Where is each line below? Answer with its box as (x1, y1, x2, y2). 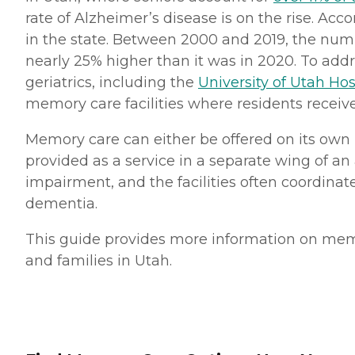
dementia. (25, 195, 97, 213)
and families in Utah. (25, 252, 172, 270)
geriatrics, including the (25, 74, 198, 92)
